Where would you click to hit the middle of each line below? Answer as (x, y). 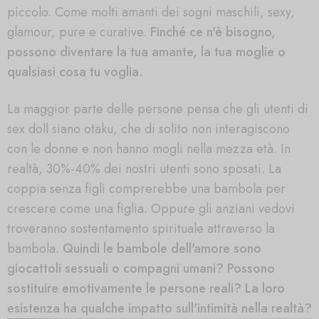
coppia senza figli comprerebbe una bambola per (146, 189)
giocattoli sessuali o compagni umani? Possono (141, 269)
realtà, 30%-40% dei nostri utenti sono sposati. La (144, 169)
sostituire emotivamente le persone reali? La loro (146, 289)
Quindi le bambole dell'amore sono (160, 249)
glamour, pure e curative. (79, 32)
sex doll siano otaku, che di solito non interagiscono (148, 129)
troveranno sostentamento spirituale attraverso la (141, 229)
